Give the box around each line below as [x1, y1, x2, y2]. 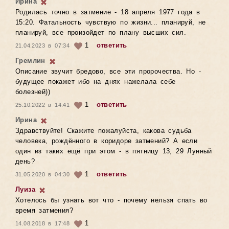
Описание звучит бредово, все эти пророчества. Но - [15, 68, 201, 76]
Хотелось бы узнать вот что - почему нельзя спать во [15, 197, 208, 204]
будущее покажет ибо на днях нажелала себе [15, 78, 176, 86]
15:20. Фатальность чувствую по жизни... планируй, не [15, 19, 206, 27]
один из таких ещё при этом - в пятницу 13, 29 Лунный [15, 148, 212, 155]
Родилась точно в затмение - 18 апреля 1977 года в [15, 9, 200, 16]
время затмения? [15, 207, 73, 215]
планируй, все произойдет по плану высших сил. [15, 29, 186, 37]
